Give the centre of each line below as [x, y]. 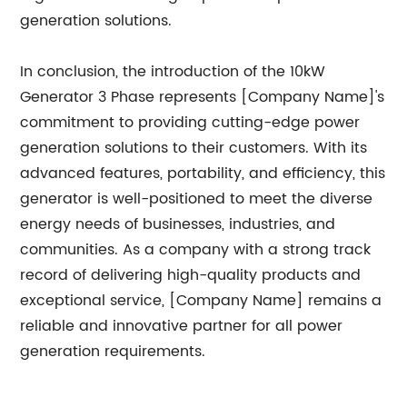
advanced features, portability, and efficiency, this [203, 174]
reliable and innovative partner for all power [182, 327]
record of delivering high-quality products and [191, 276]
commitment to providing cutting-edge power [190, 123]
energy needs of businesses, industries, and [178, 225]
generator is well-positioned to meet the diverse [197, 199]
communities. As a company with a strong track [196, 250]
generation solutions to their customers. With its [194, 149]
